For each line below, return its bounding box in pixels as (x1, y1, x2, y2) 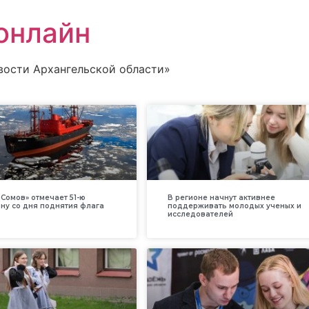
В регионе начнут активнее (167, 192, 275, 202)
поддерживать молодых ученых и (167, 201, 301, 210)
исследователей (167, 209, 233, 219)
